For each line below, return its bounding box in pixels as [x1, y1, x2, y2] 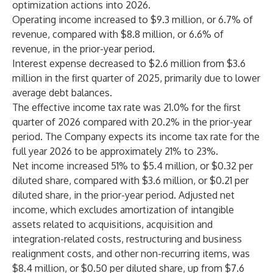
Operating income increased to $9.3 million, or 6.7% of [12, 13, 253, 26]
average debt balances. [12, 87, 112, 99]
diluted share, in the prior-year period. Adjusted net [12, 189, 235, 201]
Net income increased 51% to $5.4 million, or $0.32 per [12, 160, 253, 172]
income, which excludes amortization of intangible [12, 204, 234, 216]
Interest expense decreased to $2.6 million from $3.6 [12, 57, 246, 69]
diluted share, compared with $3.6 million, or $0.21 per [12, 174, 249, 186]
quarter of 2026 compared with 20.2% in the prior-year [12, 116, 252, 128]
